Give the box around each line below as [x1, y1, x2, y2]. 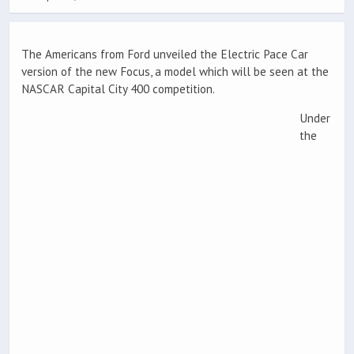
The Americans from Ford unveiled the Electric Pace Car [21, 47, 308, 62]
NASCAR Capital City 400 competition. [21, 81, 215, 97]
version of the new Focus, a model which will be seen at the [21, 64, 329, 80]
